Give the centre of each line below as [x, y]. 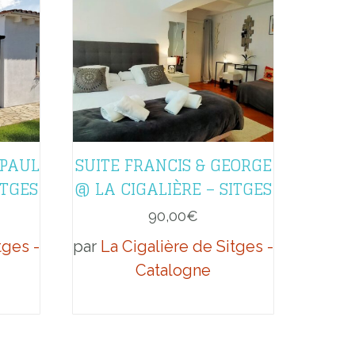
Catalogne [173, 270]
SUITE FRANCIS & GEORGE [173, 165]
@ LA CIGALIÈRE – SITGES [173, 189]
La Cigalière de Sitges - [187, 246]
